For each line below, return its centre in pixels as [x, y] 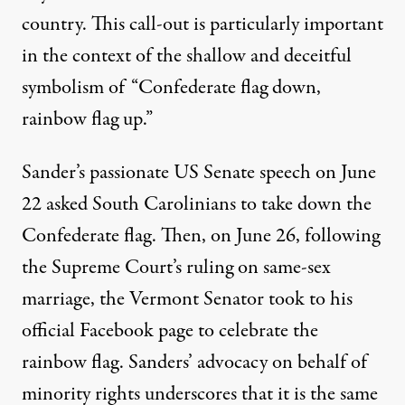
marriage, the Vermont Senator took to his [187, 299]
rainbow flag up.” [87, 119]
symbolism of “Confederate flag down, [171, 87]
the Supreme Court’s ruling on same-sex [176, 267]
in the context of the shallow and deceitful [187, 56]
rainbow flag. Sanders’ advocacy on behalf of [194, 362]
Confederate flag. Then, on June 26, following [201, 235]
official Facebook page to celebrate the [170, 330]
